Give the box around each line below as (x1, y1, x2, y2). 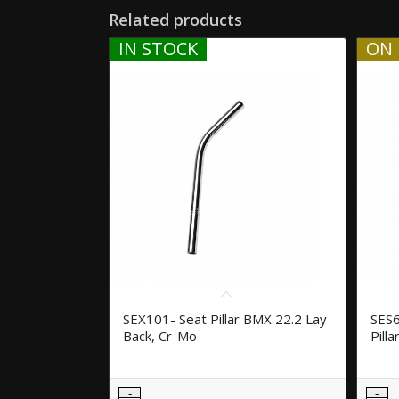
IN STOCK (118, 36, 198, 61)
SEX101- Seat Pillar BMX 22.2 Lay (123, 309, 327, 328)
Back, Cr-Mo (123, 326, 197, 345)
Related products (109, 8, 242, 30)
